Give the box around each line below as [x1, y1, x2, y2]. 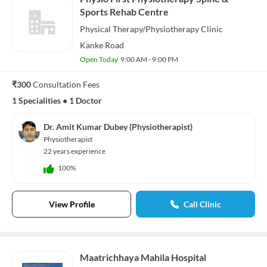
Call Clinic [183, 198, 221, 209]
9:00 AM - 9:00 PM [120, 54, 178, 64]
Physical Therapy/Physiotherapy [80, 23, 199, 34]
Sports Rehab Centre [80, 5, 169, 17]
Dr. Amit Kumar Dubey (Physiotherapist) [44, 121, 193, 132]
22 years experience [44, 146, 105, 156]
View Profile [48, 198, 95, 209]
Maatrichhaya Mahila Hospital [80, 251, 206, 263]
